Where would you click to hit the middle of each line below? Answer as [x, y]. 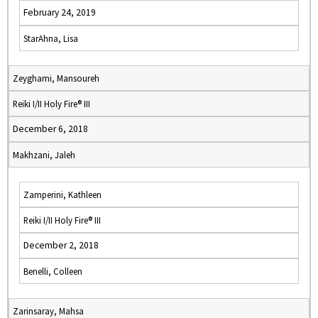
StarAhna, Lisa [51, 38]
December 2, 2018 [61, 245]
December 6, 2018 [50, 129]
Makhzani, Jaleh [44, 155]
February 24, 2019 [60, 12]
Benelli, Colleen [53, 271]
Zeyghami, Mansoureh [56, 78]
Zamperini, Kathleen [62, 194]
